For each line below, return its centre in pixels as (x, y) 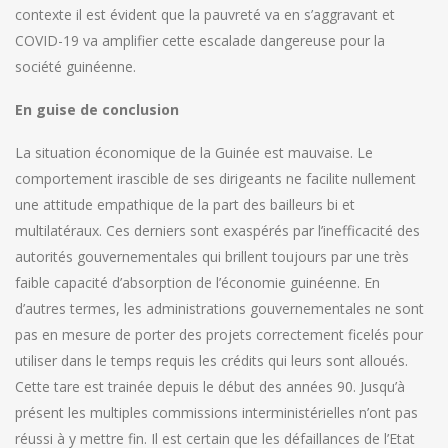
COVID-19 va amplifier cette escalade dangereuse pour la (200, 41)
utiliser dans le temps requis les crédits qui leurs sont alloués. (211, 361)
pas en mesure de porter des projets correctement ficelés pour (219, 335)
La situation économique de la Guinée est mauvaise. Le (194, 153)
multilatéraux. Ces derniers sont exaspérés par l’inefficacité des (217, 231)
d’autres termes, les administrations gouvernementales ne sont (219, 309)
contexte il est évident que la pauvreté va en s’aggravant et (205, 15)
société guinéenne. (75, 67)
